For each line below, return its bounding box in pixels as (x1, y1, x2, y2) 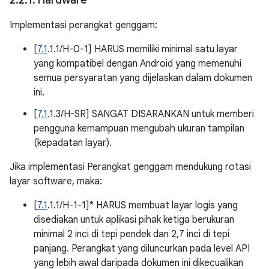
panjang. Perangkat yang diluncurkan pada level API (34, 243, 250, 255)
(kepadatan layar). (34, 137, 112, 149)
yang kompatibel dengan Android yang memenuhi (34, 58, 241, 70)
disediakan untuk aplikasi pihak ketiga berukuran (34, 214, 234, 226)
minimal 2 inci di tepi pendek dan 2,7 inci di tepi (34, 228, 229, 240)
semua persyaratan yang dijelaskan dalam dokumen (34, 72, 252, 84)
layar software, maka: (10, 175, 102, 187)
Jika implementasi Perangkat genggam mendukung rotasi (10, 161, 251, 173)
